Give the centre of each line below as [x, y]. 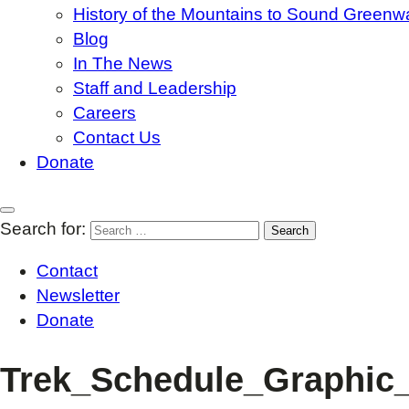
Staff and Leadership [155, 88]
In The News [123, 63]
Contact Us [117, 137]
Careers [105, 113]
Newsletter [78, 295]
